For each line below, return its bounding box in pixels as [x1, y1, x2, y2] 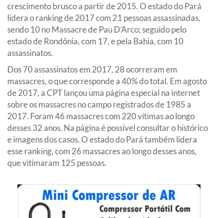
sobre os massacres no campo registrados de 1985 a [7, 99, 191, 110]
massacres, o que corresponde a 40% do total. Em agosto [7, 76, 207, 87]
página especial [106, 88, 160, 98]
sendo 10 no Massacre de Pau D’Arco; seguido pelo [7, 24, 186, 35]
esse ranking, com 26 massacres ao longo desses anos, [7, 146, 197, 157]
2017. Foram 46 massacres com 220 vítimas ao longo [7, 111, 195, 122]
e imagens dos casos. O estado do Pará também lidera [7, 134, 197, 145]
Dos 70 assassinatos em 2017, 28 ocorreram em [7, 64, 177, 75]
